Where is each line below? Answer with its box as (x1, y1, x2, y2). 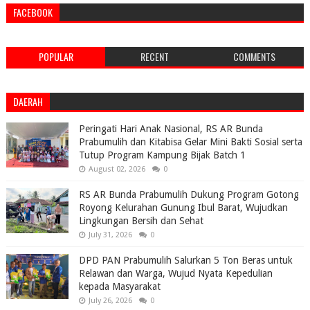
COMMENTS (232, 48, 275, 64)
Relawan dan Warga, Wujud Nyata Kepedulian (78, 267, 273, 279)
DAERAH (12, 93, 43, 109)
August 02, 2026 (88, 164, 145, 174)
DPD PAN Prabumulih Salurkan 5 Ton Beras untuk (78, 254, 293, 266)
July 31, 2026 (88, 230, 132, 239)
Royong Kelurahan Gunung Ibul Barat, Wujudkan (78, 201, 288, 213)
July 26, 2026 (88, 295, 132, 305)
